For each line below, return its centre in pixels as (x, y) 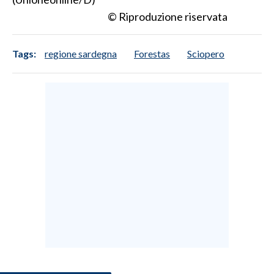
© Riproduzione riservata (168, 16)
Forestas (152, 53)
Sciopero (206, 53)
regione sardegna (81, 53)
